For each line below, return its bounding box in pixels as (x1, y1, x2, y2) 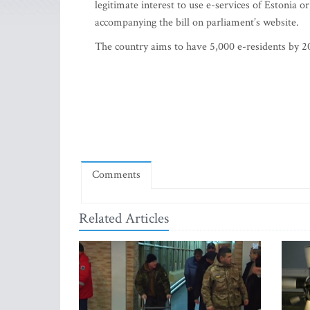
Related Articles (79, 209, 169, 228)
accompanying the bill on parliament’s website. (95, 15, 299, 30)
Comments (92, 167, 140, 182)
